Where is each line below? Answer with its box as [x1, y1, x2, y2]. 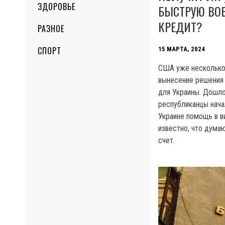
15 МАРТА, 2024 [158, 45, 205, 53]
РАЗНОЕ [38, 23, 64, 35]
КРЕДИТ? [158, 17, 202, 36]
